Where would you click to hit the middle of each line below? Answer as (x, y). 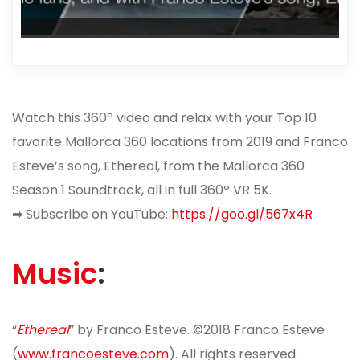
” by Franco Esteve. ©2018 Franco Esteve (197, 330)
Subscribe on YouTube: (97, 215)
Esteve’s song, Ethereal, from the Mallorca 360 (158, 166)
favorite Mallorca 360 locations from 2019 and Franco (180, 142)
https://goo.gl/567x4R (242, 215)
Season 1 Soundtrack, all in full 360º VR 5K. (142, 190)
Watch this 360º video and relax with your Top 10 (164, 118)
